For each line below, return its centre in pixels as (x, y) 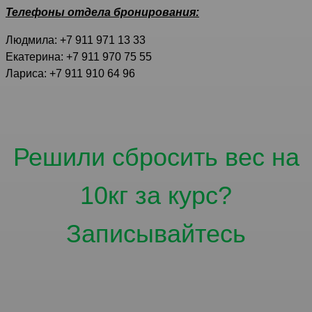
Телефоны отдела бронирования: (102, 12)
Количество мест (156, 278)
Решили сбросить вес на (156, 157)
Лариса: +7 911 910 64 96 (70, 73)
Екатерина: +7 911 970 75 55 (79, 56)
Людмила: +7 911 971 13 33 (76, 40)
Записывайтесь (156, 233)
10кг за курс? (156, 195)
